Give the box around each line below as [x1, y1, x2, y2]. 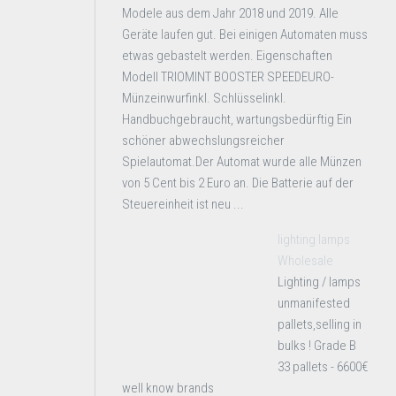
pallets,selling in [278, 316, 362, 332]
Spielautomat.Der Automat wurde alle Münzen [122, 154, 362, 170]
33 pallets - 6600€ [278, 359, 369, 375]
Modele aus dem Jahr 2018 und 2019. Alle [122, 5, 339, 21]
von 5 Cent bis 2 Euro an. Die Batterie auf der [122, 175, 354, 191]
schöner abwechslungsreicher [122, 133, 285, 148]
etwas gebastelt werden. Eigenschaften [122, 48, 332, 64]
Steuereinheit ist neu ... [122, 196, 244, 212]
